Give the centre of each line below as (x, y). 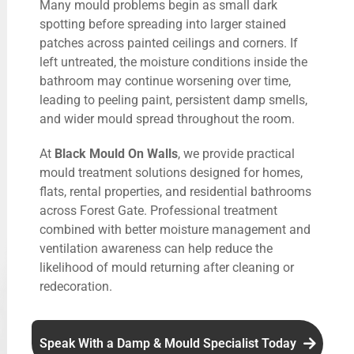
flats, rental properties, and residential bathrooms (175, 191)
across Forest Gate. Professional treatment (158, 210)
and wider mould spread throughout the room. (167, 119)
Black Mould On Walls (116, 153)
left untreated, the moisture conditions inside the (173, 62)
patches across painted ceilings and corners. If (169, 43)
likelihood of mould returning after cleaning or (167, 267)
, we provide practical (236, 153)
